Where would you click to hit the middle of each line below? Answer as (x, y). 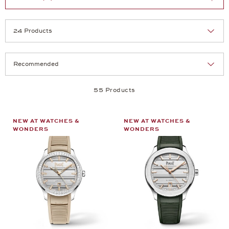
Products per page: (37, 79)
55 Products (114, 90)
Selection (129, 56)
